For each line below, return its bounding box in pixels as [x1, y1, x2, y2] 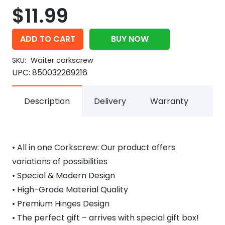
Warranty [150, 95, 188, 107]
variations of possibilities [12, 156, 107, 168]
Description [24, 95, 70, 107]
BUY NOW [110, 33, 149, 45]
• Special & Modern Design [12, 170, 115, 182]
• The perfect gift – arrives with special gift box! [12, 212, 199, 224]
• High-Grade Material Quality [12, 184, 128, 196]
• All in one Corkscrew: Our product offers [12, 142, 175, 154]
